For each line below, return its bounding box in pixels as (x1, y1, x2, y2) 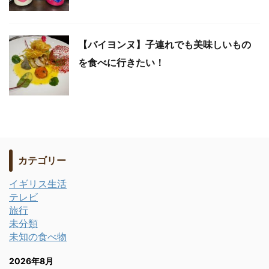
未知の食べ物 (9, 231, 67, 243)
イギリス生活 (9, 178, 67, 190)
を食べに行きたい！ (78, 56, 165, 68)
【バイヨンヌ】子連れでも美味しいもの (78, 38, 251, 50)
